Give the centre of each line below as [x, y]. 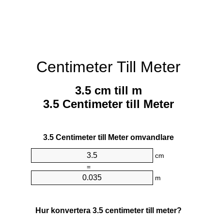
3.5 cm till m [108, 91]
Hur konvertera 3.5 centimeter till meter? [108, 210]
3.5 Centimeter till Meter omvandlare [108, 138]
